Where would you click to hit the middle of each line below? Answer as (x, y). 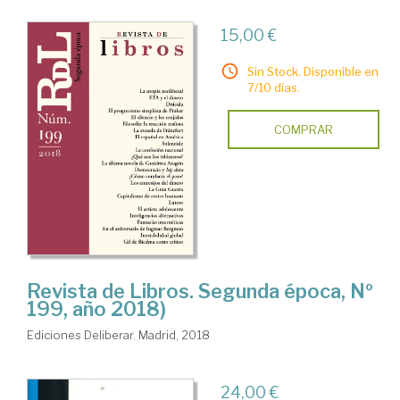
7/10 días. (273, 87)
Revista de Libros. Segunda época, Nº (200, 292)
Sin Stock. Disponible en (312, 71)
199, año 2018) (96, 309)
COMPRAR (303, 129)
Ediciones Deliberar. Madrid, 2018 (118, 335)
